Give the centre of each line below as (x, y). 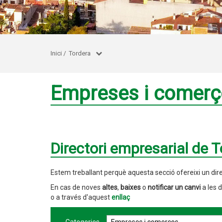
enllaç (121, 197)
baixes (131, 187)
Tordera (80, 53)
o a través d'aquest (81, 197)
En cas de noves (76, 187)
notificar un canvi (174, 187)
